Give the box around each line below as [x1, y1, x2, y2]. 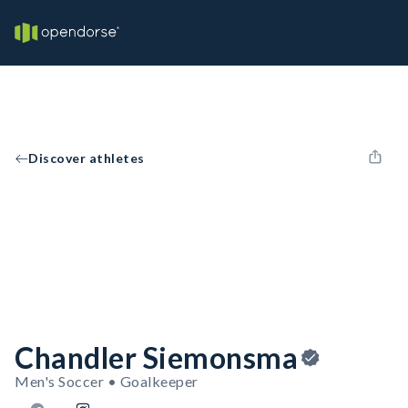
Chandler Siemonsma [15, 340, 298, 375]
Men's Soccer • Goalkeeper [15, 372, 199, 390]
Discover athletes [28, 150, 145, 166]
